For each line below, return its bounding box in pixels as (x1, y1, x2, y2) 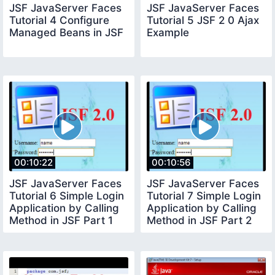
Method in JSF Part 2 (147, 214, 252, 227)
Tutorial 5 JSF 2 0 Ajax (147, 14, 259, 27)
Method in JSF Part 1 (9, 214, 113, 227)
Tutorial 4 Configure (9, 14, 109, 27)
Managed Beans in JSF (9, 26, 123, 39)
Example (147, 26, 189, 39)
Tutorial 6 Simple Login (9, 189, 124, 202)
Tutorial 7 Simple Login (147, 189, 261, 202)
